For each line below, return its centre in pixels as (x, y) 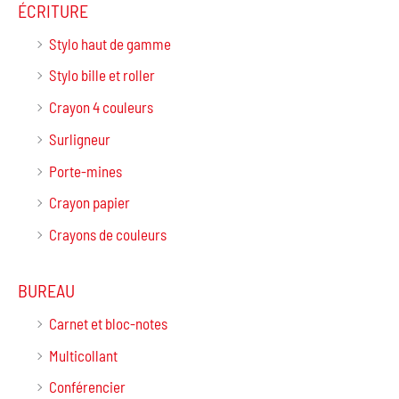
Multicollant (83, 355)
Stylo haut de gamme (110, 43)
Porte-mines (85, 171)
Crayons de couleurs (108, 234)
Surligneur (80, 138)
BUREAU (46, 290)
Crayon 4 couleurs (101, 107)
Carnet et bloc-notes (108, 323)
